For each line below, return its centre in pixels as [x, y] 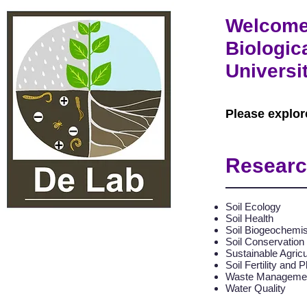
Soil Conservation [265, 242]
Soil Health [249, 218]
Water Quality [256, 288]
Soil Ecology [253, 207]
